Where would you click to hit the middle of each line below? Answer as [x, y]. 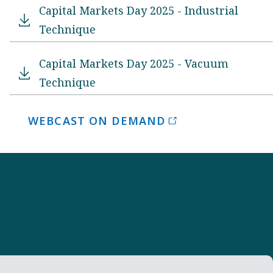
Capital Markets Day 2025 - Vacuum [134, 63]
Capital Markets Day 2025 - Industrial [139, 10]
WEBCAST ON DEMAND [97, 120]
